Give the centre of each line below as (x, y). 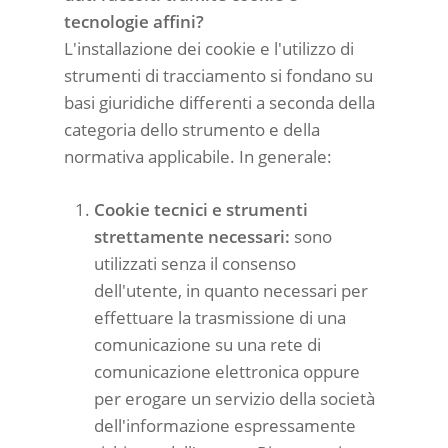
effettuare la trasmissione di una (220, 317)
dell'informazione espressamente (225, 425)
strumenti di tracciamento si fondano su (218, 75)
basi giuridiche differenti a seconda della (219, 102)
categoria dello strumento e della (192, 129)
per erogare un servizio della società (234, 398)
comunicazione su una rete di (207, 344)
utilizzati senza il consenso (195, 263)
